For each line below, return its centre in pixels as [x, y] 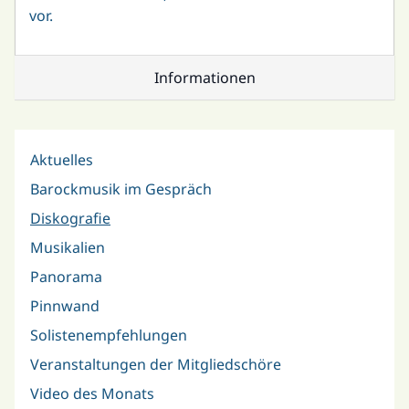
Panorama [66, 276]
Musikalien [68, 247]
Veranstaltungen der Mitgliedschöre [156, 364]
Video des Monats [92, 393]
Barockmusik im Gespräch [121, 189]
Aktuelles [62, 159]
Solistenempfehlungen [109, 335]
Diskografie [70, 218]
